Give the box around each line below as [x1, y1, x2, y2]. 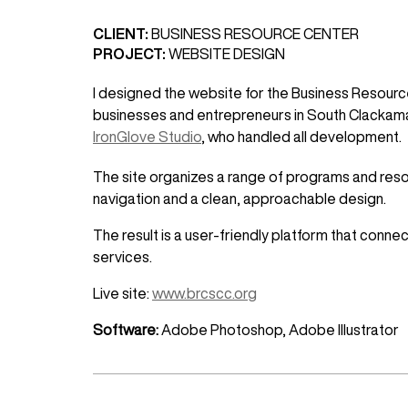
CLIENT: [93, 26, 151, 42]
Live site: [93, 286, 152, 301]
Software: [93, 322, 158, 338]
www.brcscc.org [152, 286, 257, 301]
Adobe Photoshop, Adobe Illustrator [158, 322, 399, 338]
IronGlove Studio [93, 129, 201, 145]
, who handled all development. [201, 129, 402, 145]
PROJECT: [93, 46, 168, 62]
